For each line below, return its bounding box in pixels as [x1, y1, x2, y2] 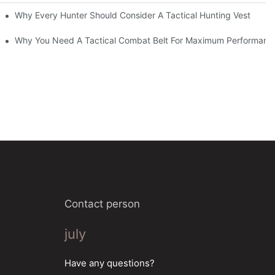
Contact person [64, 197, 140, 210]
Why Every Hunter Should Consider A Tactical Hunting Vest [15, 9, 251, 20]
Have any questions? [64, 257, 155, 269]
